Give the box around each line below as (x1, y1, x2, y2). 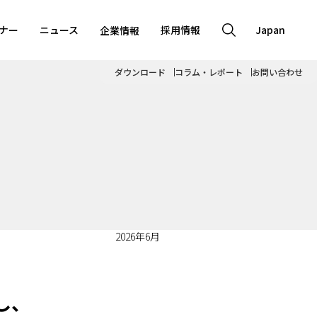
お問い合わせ (252, 66, 303, 78)
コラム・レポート (175, 66, 243, 78)
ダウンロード (115, 66, 166, 78)
